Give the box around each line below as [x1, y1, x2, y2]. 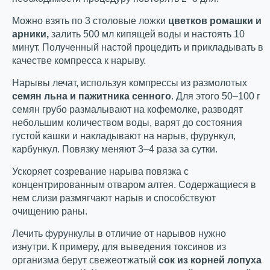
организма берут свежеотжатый [12, 255, 159, 265]
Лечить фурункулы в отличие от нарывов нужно [12, 228, 226, 239]
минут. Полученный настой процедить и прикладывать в [12, 42, 263, 52]
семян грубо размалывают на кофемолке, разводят [12, 104, 243, 115]
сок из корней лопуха [159, 255, 262, 265]
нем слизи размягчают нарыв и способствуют [12, 193, 216, 203]
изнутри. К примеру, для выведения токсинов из [12, 242, 226, 252]
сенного [132, 91, 171, 101]
